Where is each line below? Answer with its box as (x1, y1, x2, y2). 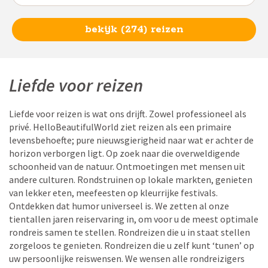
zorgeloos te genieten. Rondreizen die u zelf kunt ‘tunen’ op (9, 239, 254, 251)
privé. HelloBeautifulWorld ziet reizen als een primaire (9, 121, 232, 133)
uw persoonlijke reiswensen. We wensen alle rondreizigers (9, 252, 245, 264)
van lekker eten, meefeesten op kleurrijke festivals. (9, 187, 218, 199)
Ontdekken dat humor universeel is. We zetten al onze (9, 200, 229, 212)
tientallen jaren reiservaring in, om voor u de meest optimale (9, 213, 258, 225)
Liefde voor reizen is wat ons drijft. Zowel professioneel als (9, 108, 246, 120)
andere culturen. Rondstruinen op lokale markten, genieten (9, 173, 252, 185)
